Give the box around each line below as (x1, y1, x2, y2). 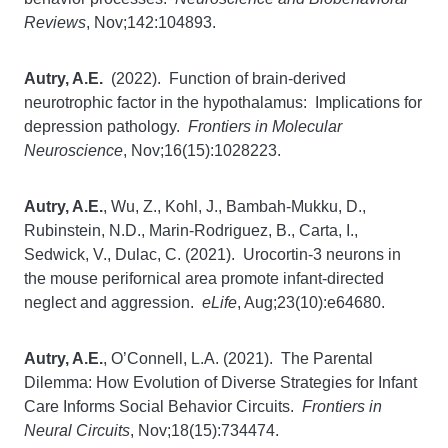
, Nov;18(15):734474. (130, 422, 279, 439)
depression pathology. (24, 118, 188, 135)
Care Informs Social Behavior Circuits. (24, 398, 302, 415)
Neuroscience (24, 142, 123, 159)
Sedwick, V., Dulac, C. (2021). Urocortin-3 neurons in (24, 246, 401, 263)
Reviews (24, 14, 86, 31)
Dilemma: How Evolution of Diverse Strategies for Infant (24, 374, 417, 391)
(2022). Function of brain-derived (107, 70, 346, 87)
